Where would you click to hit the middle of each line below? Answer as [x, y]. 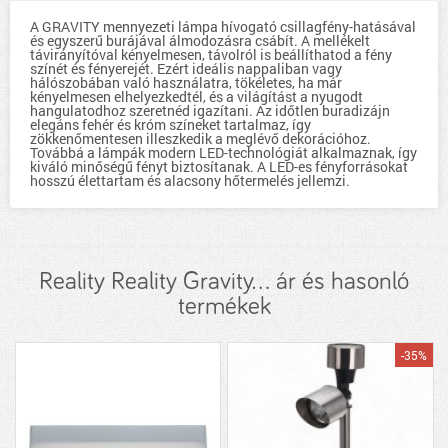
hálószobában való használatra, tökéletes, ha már [186, 82]
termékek [224, 306]
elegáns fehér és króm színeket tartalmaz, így [170, 124]
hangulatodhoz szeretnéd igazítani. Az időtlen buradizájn [210, 110]
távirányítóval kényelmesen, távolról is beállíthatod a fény [211, 54]
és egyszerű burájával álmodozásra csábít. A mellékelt [200, 40]
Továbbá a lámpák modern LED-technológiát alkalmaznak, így [223, 152]
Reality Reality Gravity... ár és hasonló [224, 281]
